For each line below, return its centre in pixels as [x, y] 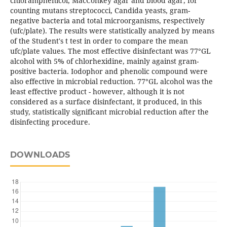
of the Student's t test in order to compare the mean [99, 41]
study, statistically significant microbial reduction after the [109, 111]
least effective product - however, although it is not [97, 91]
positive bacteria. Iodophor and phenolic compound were [109, 71]
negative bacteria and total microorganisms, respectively [107, 20]
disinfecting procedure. [50, 122]
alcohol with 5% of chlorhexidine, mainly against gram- [104, 61]
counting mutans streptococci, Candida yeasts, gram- [100, 10]
